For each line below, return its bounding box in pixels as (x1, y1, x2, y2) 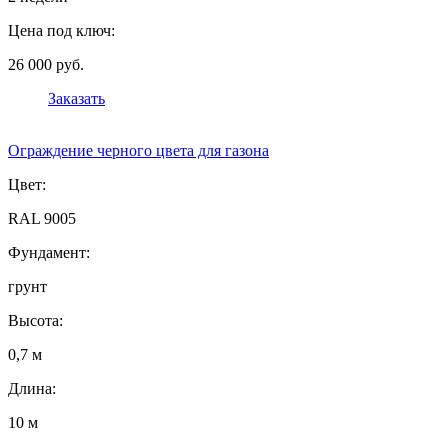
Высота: (8, 312, 63, 330)
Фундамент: (8, 244, 90, 262)
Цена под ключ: (8, 22, 115, 40)
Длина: (8, 380, 56, 398)
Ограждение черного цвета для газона (8, 142, 269, 160)
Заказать (48, 90, 105, 108)
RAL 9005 (8, 210, 76, 228)
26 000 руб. (8, 56, 84, 74)
